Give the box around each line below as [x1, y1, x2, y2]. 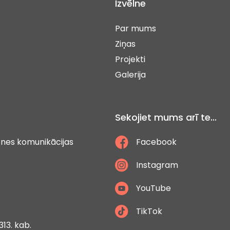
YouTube [136, 182, 171, 194]
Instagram [136, 159, 178, 171]
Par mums [115, 22, 156, 34]
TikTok [136, 205, 162, 217]
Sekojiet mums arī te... [115, 110, 217, 124]
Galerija [115, 68, 146, 81]
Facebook [136, 136, 177, 148]
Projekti [115, 53, 145, 65]
